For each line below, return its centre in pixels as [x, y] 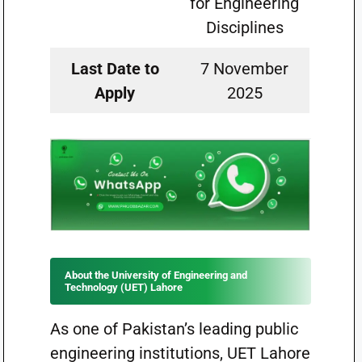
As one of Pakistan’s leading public [174, 329]
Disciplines [244, 27]
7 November [245, 69]
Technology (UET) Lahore [123, 287]
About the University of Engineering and [156, 275]
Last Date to [115, 69]
